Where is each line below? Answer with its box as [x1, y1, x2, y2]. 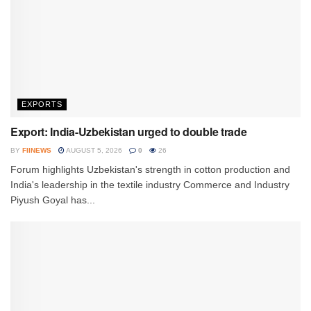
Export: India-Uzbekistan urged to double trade [10, 123, 247, 140]
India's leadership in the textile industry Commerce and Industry [10, 178, 289, 190]
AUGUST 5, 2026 [65, 146, 122, 154]
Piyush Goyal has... [10, 194, 95, 205]
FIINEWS [22, 146, 51, 154]
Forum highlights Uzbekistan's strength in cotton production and [10, 163, 290, 175]
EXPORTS [22, 99, 62, 108]
